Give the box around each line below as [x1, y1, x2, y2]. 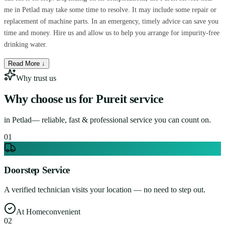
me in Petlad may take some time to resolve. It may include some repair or [4, 6, 216, 14]
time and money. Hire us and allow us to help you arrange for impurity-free [4, 29, 219, 37]
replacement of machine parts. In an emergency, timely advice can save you [4, 17, 218, 25]
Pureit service [96, 92, 164, 105]
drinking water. [4, 40, 47, 48]
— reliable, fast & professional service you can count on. [32, 115, 211, 124]
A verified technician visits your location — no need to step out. [4, 185, 205, 194]
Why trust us [16, 73, 56, 82]
